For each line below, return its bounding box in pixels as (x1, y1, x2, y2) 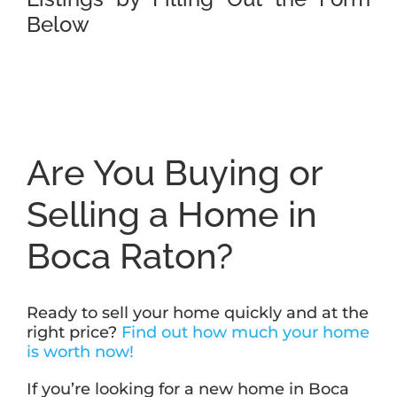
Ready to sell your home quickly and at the (26, 303, 369, 323)
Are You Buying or (26, 152, 323, 194)
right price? (26, 323, 121, 343)
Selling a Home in (26, 193, 317, 236)
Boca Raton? (26, 235, 233, 277)
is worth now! (26, 342, 134, 362)
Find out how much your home (121, 323, 370, 343)
